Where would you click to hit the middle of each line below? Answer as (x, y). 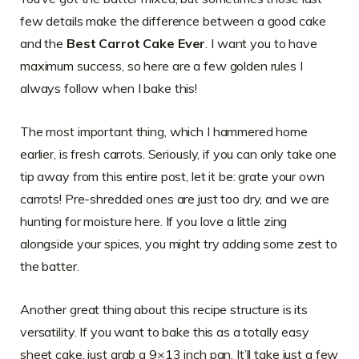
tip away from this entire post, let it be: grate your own (172, 177)
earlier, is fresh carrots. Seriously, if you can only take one (179, 154)
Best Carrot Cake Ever (136, 44)
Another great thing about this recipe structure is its (164, 310)
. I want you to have (261, 44)
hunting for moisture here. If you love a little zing (154, 222)
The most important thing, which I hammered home (164, 132)
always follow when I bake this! (109, 89)
